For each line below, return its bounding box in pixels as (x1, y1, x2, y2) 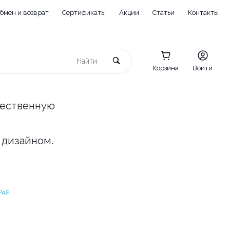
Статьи (152, 9, 175, 16)
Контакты (188, 9, 219, 16)
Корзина (152, 64, 179, 72)
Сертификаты (62, 9, 106, 16)
